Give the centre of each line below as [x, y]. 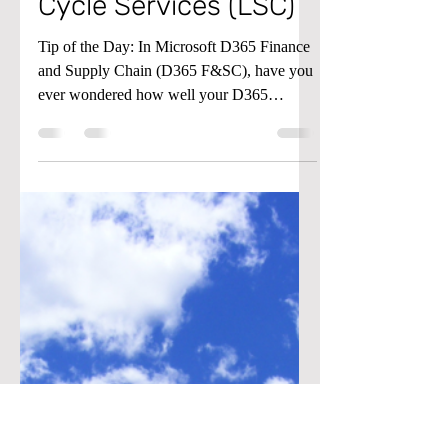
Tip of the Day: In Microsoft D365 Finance [174, 154]
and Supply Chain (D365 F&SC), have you [175, 178]
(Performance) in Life [171, 74]
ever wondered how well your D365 [153, 202]
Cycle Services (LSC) [166, 113]
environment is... [90, 226]
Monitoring [106, 35]
